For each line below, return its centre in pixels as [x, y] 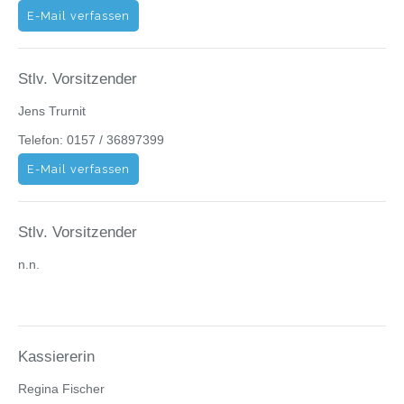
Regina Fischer [61, 388]
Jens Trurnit [52, 110]
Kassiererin [56, 356]
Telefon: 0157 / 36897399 [91, 139]
